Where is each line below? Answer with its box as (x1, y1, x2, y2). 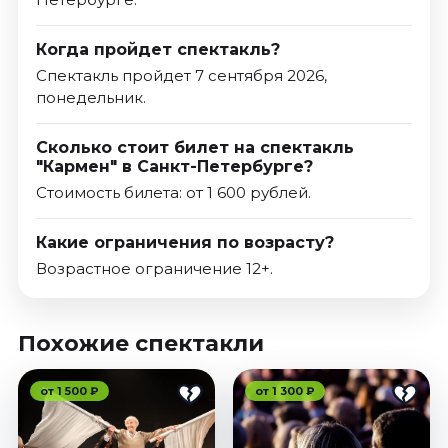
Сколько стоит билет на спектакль (35, 138, 354, 158)
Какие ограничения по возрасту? (35, 233, 334, 253)
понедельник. (35, 88, 146, 108)
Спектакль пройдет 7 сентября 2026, (35, 66, 327, 86)
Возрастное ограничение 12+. (35, 259, 273, 279)
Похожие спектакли (17, 330, 264, 358)
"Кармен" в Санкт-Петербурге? (35, 157, 313, 177)
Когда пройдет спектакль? (35, 40, 280, 60)
